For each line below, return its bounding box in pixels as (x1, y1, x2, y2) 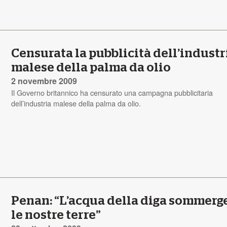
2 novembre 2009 (11, 74, 78, 87)
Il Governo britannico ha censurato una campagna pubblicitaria (11, 87, 213, 98)
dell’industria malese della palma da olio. (11, 97, 141, 108)
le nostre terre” (11, 209, 101, 221)
